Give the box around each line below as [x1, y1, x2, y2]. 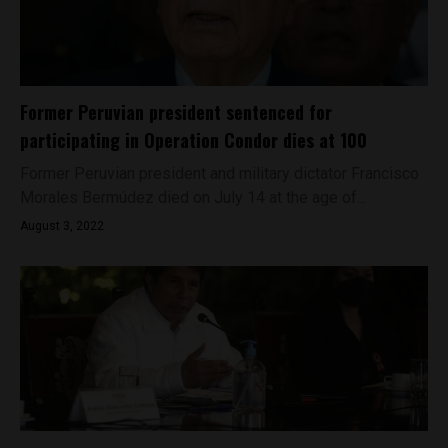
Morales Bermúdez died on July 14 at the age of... [20, 188, 366, 207]
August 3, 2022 [20, 219, 104, 233]
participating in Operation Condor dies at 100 [20, 127, 367, 153]
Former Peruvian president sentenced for [20, 99, 332, 125]
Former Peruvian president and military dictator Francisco [20, 164, 419, 183]
